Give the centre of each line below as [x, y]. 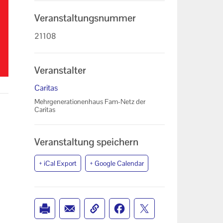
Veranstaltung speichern [86, 142]
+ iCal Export [57, 163]
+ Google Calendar [116, 163]
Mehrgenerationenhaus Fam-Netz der [90, 102]
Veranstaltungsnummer [85, 18]
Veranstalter [60, 70]
